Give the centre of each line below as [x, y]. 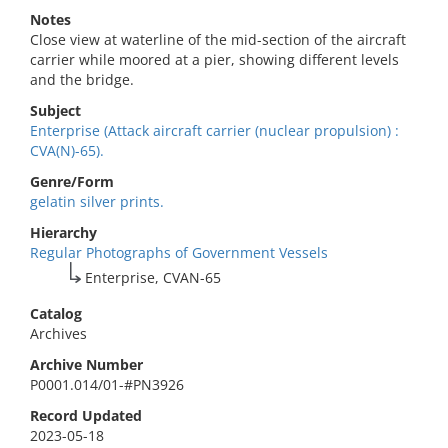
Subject [55, 110]
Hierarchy [63, 232]
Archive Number [86, 364]
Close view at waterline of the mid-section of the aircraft [218, 39]
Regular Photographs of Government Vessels [179, 252]
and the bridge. [82, 79]
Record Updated [86, 415]
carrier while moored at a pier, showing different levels [214, 59]
